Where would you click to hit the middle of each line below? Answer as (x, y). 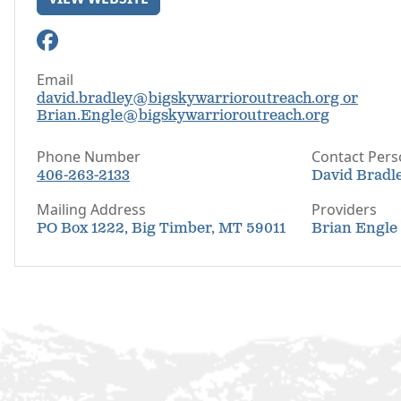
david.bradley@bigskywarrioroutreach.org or (197, 99)
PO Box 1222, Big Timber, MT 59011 (161, 229)
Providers (344, 209)
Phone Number (89, 157)
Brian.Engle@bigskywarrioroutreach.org (183, 116)
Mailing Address (91, 209)
